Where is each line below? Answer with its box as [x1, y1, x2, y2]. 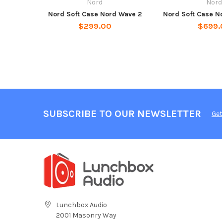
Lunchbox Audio [55, 200, 107, 209]
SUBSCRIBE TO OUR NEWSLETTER [43, 108, 201, 120]
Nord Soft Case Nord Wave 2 [48, 9, 142, 18]
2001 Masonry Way [55, 211, 116, 220]
